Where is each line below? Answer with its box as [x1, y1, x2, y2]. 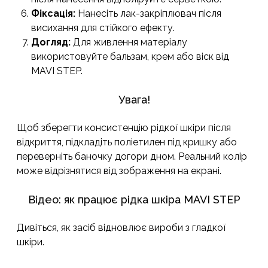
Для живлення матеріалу [71, 36, 187, 48]
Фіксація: [31, 8, 75, 20]
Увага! [118, 93, 150, 106]
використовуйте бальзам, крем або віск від [31, 51, 229, 63]
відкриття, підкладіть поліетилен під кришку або [17, 136, 237, 148]
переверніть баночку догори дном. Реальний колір [17, 151, 247, 163]
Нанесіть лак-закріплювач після [75, 8, 221, 20]
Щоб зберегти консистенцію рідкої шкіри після [17, 122, 231, 134]
